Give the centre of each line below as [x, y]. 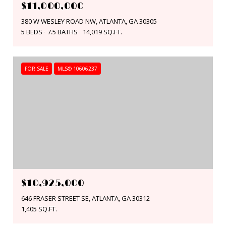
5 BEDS [32, 32]
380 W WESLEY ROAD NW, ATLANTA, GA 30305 [89, 21]
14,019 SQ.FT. [102, 32]
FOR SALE [37, 68]
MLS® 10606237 [77, 68]
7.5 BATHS [63, 32]
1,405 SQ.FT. [39, 209]
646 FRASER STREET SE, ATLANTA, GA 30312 [86, 198]
